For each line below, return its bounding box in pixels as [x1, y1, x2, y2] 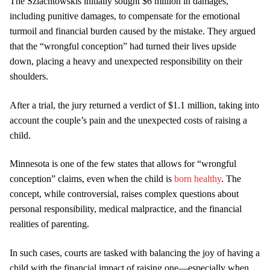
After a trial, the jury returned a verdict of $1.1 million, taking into [10, 99, 259, 110]
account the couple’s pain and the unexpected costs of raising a [10, 115, 247, 125]
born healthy [174, 174, 221, 184]
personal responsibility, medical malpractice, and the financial [10, 204, 242, 215]
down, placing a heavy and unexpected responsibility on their [10, 55, 242, 66]
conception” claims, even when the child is [10, 174, 174, 184]
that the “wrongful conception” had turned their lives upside [10, 40, 236, 51]
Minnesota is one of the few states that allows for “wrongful [10, 159, 236, 169]
